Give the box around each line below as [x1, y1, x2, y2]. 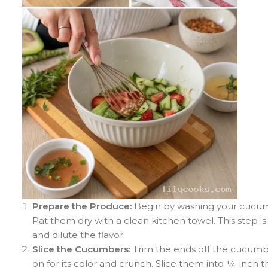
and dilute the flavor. [32, 229, 125, 240]
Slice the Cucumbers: [32, 243, 130, 255]
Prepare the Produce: [32, 200, 132, 212]
